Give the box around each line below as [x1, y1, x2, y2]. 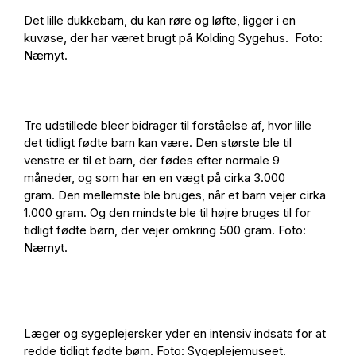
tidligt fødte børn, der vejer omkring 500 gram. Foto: [24, 222, 306, 238]
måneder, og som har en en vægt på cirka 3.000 [24, 170, 285, 185]
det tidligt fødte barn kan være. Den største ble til [24, 135, 292, 150]
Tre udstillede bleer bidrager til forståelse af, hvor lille [24, 118, 311, 133]
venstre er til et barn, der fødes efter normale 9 [24, 153, 280, 168]
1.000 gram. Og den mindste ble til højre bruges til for [24, 205, 311, 220]
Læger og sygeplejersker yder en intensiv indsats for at [24, 326, 326, 341]
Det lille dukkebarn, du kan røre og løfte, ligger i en [24, 13, 296, 28]
